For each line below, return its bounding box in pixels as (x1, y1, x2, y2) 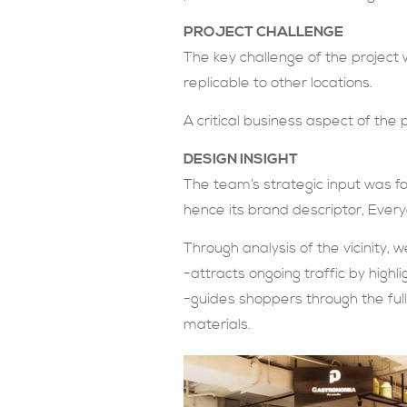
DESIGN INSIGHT (184, 150, 298, 169)
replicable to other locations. (184, 74, 372, 93)
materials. (184, 315, 251, 334)
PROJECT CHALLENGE (184, 23, 343, 42)
